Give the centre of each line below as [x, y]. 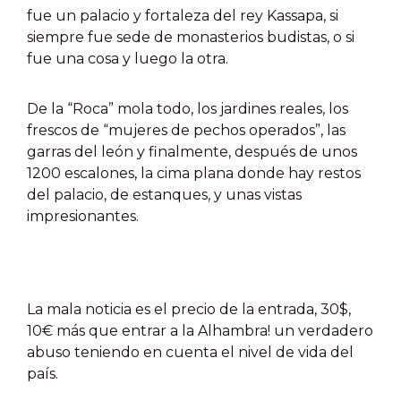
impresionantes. [83, 216]
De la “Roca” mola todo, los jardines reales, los [188, 109]
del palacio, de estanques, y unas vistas [164, 195]
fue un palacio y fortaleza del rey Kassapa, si [183, 16]
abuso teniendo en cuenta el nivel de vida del [190, 352]
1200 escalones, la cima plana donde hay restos [194, 173]
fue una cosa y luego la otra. [128, 59]
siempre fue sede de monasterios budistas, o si [191, 37]
